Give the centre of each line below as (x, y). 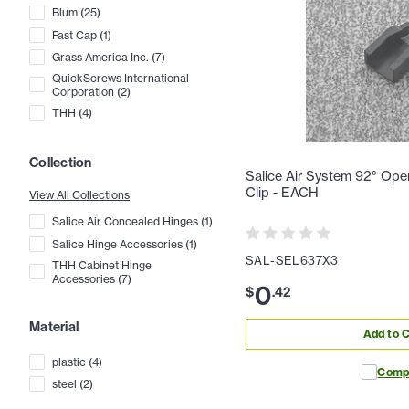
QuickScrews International (121, 78)
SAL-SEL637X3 (292, 260)
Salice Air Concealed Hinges (125, 222)
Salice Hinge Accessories (117, 244)
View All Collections (79, 194)
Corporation (83, 91)
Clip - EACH (282, 192)
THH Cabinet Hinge (102, 265)
